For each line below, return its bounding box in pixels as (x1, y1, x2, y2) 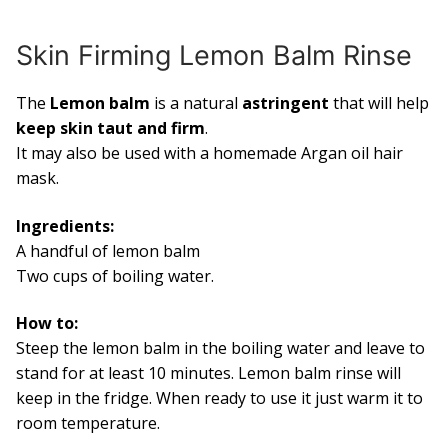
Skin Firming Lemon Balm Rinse (16, 38, 412, 72)
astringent (242, 92, 333, 115)
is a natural (150, 92, 242, 115)
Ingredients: (16, 214, 114, 237)
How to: (16, 312, 78, 335)
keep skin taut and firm (16, 117, 205, 140)
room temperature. (16, 412, 160, 435)
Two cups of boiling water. (16, 264, 214, 287)
